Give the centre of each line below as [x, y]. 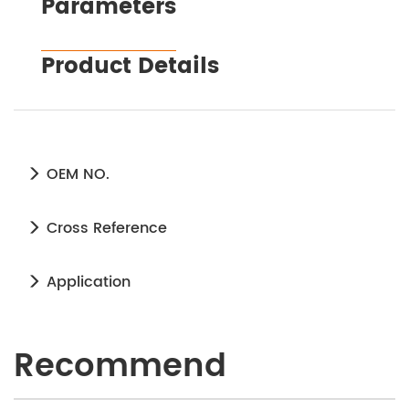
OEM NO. [76, 174]
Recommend [120, 366]
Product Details [130, 66]
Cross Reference [105, 228]
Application [86, 282]
